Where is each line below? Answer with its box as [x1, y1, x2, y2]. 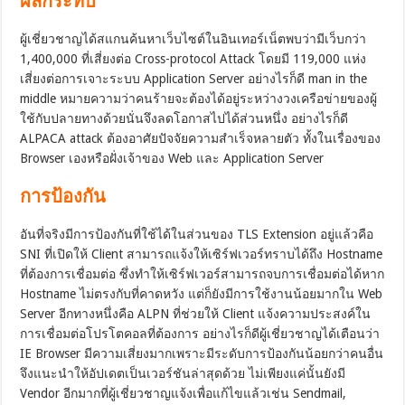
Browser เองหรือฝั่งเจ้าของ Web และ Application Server [20, 151, 325, 166]
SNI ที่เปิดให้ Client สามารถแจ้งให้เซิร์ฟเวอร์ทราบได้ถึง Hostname [20, 247, 383, 262]
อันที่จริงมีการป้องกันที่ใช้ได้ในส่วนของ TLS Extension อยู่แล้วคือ [20, 227, 374, 242]
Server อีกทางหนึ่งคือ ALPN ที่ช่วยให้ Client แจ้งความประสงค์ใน [20, 306, 372, 322]
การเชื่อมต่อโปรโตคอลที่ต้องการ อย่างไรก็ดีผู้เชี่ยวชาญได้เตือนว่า [20, 326, 381, 342]
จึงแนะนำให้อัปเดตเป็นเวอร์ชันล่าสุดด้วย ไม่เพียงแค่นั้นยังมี [20, 366, 346, 381]
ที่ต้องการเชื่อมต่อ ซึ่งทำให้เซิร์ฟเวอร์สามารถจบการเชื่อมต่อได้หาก [20, 267, 385, 282]
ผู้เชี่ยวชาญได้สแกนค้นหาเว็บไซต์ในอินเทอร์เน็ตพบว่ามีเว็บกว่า [20, 32, 367, 47]
